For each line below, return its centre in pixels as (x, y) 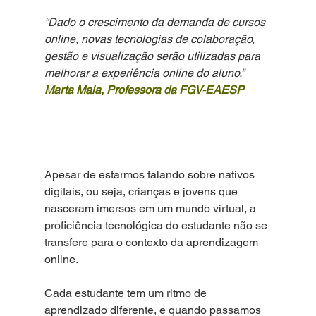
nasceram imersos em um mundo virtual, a (151, 209)
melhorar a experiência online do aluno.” (144, 73)
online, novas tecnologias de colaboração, (151, 39)
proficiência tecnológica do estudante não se (157, 226)
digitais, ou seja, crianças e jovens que (142, 192)
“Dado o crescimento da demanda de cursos (156, 23)
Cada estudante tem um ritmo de (127, 293)
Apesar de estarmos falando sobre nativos (151, 175)
